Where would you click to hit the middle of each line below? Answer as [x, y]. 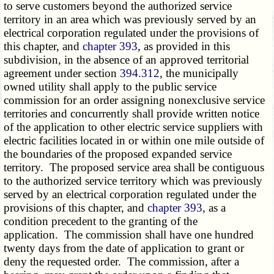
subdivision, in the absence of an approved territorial [127, 60]
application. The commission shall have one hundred [129, 235]
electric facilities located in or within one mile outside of [134, 141]
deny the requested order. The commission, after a [122, 262]
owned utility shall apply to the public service [110, 87]
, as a [214, 208]
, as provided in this [184, 46]
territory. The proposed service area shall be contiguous [134, 168]
